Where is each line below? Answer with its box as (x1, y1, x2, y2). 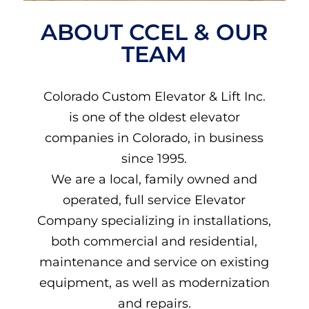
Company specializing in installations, (37, 213, 272, 229)
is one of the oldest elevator (68, 110, 240, 126)
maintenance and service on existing (39, 255, 270, 270)
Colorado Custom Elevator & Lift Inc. (43, 89, 266, 105)
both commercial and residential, (51, 234, 258, 250)
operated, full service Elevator (63, 192, 246, 208)
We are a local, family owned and (51, 172, 258, 188)
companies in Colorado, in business (45, 130, 264, 146)
